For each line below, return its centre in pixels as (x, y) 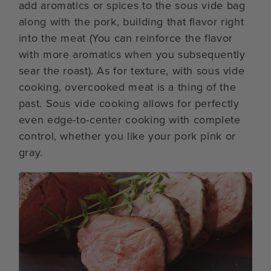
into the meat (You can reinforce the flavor (126, 38)
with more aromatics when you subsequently (132, 54)
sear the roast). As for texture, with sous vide (132, 70)
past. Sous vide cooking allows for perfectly (129, 103)
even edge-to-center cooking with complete (129, 119)
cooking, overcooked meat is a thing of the (127, 87)
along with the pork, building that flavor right (131, 21)
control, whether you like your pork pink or (127, 136)
